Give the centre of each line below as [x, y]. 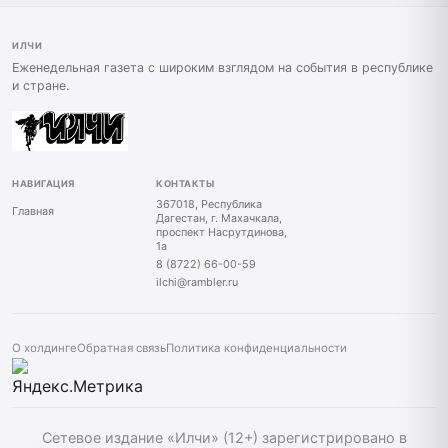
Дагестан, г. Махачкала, [219, 218]
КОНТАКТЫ [185, 184]
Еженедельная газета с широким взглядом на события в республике [222, 68]
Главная [33, 211]
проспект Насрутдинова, [221, 232]
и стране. [40, 86]
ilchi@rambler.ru [197, 282]
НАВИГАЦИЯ [44, 184]
